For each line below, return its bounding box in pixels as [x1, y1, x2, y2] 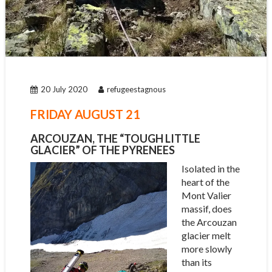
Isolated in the [181, 163, 240, 175]
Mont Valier [181, 189, 231, 202]
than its [181, 256, 212, 268]
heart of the [181, 176, 229, 188]
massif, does [181, 203, 232, 215]
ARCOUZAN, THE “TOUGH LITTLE [30, 132, 200, 146]
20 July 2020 [40, 84, 87, 95]
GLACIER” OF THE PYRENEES [30, 143, 175, 157]
